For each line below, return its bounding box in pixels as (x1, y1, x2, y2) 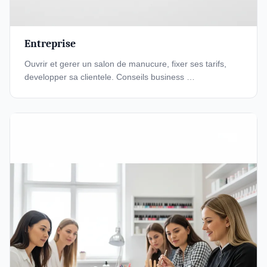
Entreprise (24, 38, 76, 50)
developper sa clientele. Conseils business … (24, 72, 195, 82)
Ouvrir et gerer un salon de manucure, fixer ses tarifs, (24, 59, 226, 69)
